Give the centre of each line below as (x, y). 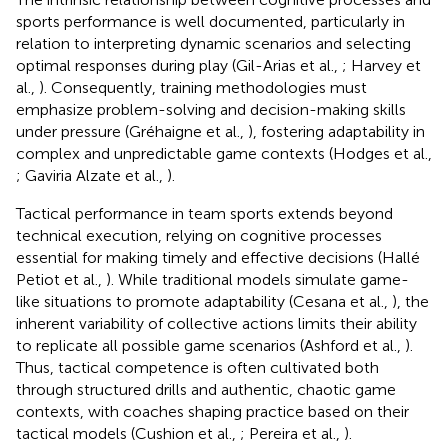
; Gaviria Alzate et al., (91, 175)
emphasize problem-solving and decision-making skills (211, 109)
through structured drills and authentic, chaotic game (206, 389)
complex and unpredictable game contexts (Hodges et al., (224, 153)
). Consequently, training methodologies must (203, 87)
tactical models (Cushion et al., (128, 433)
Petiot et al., (61, 279)
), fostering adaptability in (336, 131)
